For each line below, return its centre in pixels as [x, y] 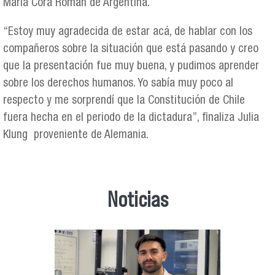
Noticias [137, 199]
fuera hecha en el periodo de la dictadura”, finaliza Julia [131, 118]
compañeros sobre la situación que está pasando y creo [131, 50]
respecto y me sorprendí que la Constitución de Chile [124, 101]
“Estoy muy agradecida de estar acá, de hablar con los [128, 33]
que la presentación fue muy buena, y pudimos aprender [131, 67]
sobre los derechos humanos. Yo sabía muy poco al [118, 84]
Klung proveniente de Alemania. [76, 136]
